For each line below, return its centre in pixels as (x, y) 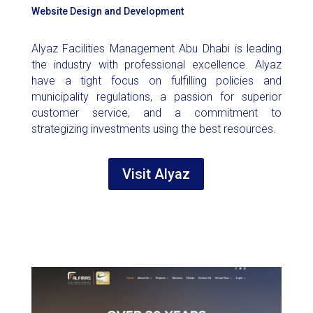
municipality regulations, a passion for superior (156, 97)
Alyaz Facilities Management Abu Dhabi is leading (156, 49)
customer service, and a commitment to (156, 113)
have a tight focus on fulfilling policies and (156, 81)
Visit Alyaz (156, 174)
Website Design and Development (107, 12)
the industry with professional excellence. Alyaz (156, 65)
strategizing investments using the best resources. (153, 129)
